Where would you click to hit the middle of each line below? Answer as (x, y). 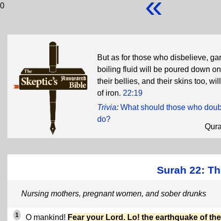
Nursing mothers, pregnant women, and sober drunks (114, 194)
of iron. (110, 93)
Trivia (107, 107)
